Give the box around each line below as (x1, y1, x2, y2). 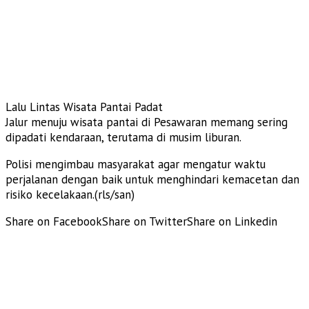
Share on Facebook (6, 213, 102, 229)
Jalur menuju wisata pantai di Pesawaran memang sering (6, 114, 288, 130)
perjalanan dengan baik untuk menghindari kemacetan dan (6, 171, 299, 187)
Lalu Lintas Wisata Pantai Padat (6, 99, 163, 114)
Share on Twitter (102, 213, 187, 229)
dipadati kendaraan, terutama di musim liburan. (6, 129, 241, 145)
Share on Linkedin (187, 213, 277, 229)
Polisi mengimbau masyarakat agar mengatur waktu (6, 156, 266, 172)
